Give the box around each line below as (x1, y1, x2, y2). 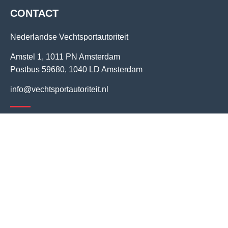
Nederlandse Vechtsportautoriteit (10, 32, 128, 41)
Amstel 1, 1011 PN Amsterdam (10, 52, 120, 62)
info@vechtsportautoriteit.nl (10, 85, 108, 94)
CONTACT (10, 7, 59, 19)
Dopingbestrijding (20, 175, 84, 184)
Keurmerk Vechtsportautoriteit (20, 198, 127, 207)
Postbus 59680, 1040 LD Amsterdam (10, 65, 142, 74)
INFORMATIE (10, 121, 73, 133)
